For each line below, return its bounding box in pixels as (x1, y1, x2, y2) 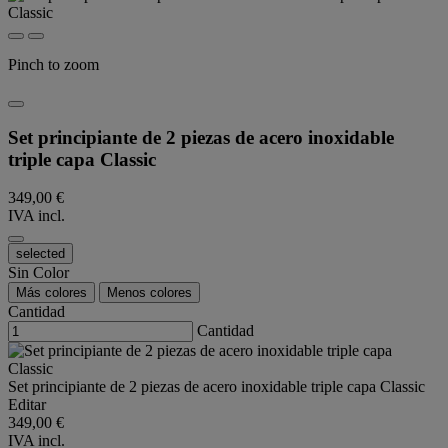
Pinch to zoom (8, 56, 99, 73)
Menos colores (107, 285, 192, 301)
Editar (8, 396, 46, 414)
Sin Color (8, 264, 69, 282)
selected (16, 246, 65, 262)
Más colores (16, 285, 87, 301)
